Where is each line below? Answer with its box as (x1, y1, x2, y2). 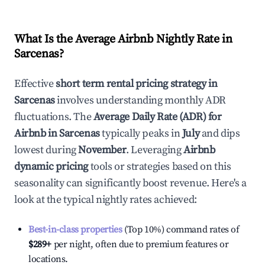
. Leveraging (126, 143, 182, 157)
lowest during (14, 143, 79, 157)
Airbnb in (14, 127, 59, 140)
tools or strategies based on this (88, 160, 231, 173)
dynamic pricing (14, 160, 88, 173)
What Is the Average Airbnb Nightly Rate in (14, 32, 232, 47)
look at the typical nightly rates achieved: (14, 193, 197, 206)
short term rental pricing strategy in (56, 77, 218, 91)
